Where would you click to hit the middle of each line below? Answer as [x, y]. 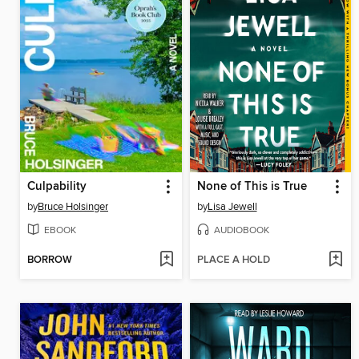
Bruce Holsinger [73, 206]
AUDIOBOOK [241, 230]
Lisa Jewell [232, 206]
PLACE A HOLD [233, 260]
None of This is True [252, 186]
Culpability [57, 186]
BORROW [50, 260]
